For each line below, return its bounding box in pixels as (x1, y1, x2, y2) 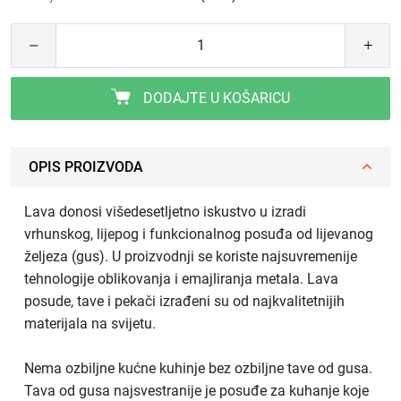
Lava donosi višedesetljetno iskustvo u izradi (24, 202, 306, 220)
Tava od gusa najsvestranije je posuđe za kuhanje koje (24, 381, 369, 399)
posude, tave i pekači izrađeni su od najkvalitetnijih (24, 292, 345, 310)
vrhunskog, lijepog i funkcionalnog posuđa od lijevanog (24, 225, 373, 243)
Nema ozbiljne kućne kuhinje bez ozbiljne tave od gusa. (24, 359, 372, 377)
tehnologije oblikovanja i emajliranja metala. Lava (24, 269, 338, 287)
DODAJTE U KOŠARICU (140, 89, 290, 107)
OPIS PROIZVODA (29, 158, 143, 175)
